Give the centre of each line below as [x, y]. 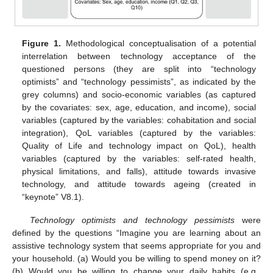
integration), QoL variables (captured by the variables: [139, 133]
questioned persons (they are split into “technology [139, 69]
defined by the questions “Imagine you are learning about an [136, 232]
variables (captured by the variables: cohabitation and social [139, 120]
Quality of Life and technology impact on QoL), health [139, 145]
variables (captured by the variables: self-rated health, [139, 158]
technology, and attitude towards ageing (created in [139, 184]
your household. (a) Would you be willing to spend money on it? [136, 258]
